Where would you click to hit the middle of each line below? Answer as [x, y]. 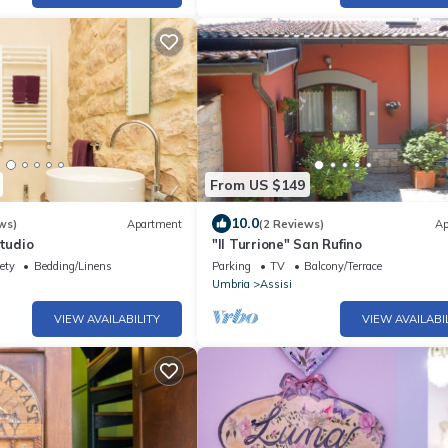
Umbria [231, 284]
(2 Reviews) [291, 223]
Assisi [276, 284]
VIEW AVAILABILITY [107, 319]
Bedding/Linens [72, 266]
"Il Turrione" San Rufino [287, 244]
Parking [231, 266]
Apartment [154, 223]
